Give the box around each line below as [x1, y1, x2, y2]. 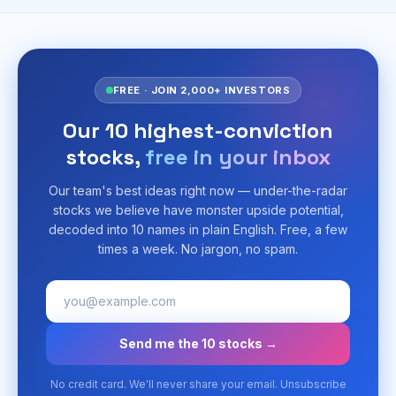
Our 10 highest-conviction [63, 117, 333, 144]
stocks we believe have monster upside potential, [52, 202, 344, 217]
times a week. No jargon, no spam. [98, 241, 298, 256]
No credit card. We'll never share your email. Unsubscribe [49, 377, 346, 391]
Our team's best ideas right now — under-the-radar [49, 183, 347, 198]
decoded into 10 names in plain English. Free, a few [49, 222, 347, 237]
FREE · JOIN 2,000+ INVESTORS [112, 84, 291, 96]
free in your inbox [144, 143, 331, 171]
